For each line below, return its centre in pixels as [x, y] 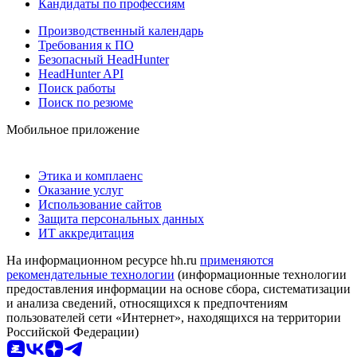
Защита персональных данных [121, 218]
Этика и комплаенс [90, 175]
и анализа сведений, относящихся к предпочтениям [147, 303]
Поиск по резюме [86, 102]
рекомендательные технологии [90, 274]
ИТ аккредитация [86, 233]
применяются [237, 260]
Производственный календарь [121, 30]
